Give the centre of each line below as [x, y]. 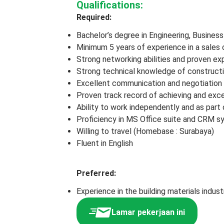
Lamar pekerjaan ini [148, 212]
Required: [94, 17]
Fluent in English [105, 143]
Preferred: [96, 173]
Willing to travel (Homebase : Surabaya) [145, 131]
